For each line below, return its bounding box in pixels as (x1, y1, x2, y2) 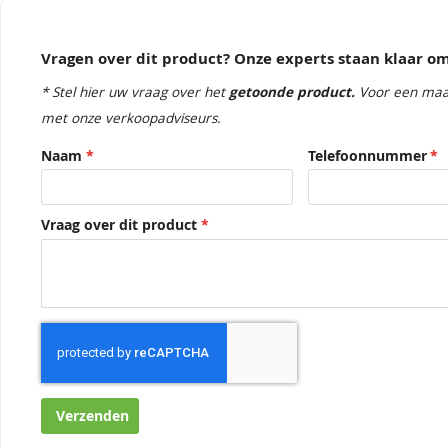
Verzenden (56, 407, 129, 425)
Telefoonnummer (307, 146, 427, 165)
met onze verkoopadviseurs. (41, 108, 221, 127)
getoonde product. (229, 82, 359, 101)
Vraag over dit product (41, 216, 197, 235)
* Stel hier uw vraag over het (41, 82, 229, 101)
